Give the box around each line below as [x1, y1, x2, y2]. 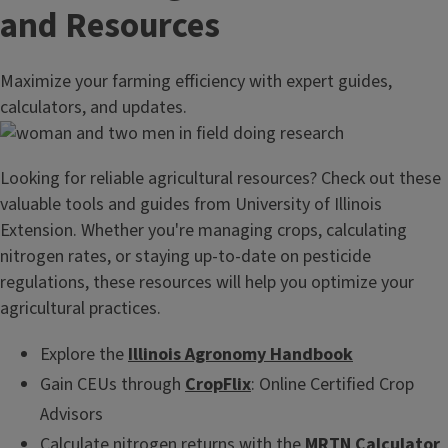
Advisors [40, 402, 103, 428]
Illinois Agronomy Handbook [128, 342, 353, 368]
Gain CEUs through [40, 372, 185, 398]
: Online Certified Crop [251, 372, 414, 398]
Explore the [40, 342, 128, 368]
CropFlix [185, 372, 251, 398]
